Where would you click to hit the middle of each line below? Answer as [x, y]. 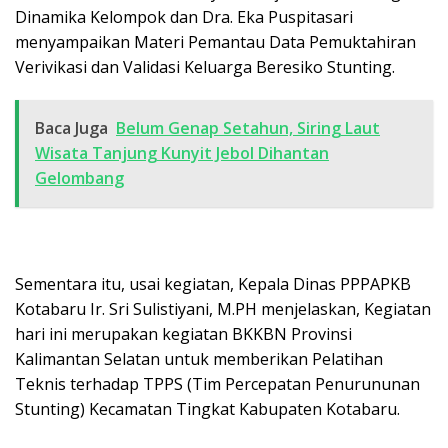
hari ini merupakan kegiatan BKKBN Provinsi [183, 333]
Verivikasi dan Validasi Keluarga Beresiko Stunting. [205, 66]
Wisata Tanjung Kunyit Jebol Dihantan [182, 152]
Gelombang [79, 177]
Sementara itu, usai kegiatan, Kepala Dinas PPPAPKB [213, 283]
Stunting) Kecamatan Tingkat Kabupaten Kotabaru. [207, 408]
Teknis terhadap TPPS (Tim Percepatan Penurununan [217, 383]
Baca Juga [71, 127]
